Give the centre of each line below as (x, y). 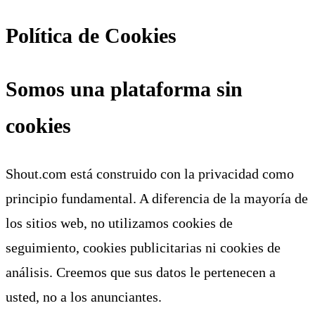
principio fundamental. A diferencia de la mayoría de (157, 199)
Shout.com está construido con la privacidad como (150, 174)
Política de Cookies (91, 35)
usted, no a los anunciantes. (84, 297)
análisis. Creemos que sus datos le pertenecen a (141, 272)
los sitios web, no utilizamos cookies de (119, 223)
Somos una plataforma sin (124, 89)
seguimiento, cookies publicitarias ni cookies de (143, 248)
